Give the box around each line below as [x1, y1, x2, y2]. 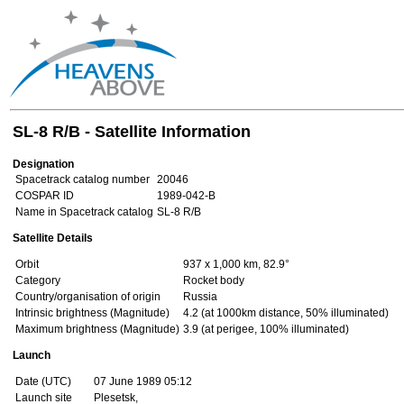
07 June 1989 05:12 [94, 375, 192, 388]
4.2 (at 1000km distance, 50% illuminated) [183, 307, 389, 319]
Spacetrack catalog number [15, 173, 150, 186]
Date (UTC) [15, 375, 71, 388]
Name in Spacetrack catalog [15, 206, 153, 218]
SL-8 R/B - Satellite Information [13, 123, 251, 141]
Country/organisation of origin [15, 290, 161, 303]
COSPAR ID [15, 189, 74, 202]
